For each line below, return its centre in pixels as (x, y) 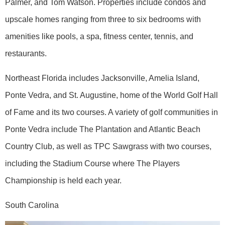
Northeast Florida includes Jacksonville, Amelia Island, (102, 78)
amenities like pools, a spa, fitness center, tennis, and (99, 36)
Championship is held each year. (63, 180)
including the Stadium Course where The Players (92, 163)
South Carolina (32, 205)
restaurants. (26, 53)
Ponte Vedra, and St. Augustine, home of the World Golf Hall (111, 95)
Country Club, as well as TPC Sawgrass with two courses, (108, 146)
